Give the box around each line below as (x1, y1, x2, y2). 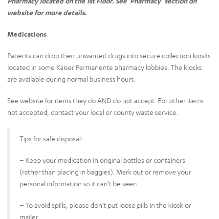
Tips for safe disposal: (20, 134, 83, 143)
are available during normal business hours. (7, 74, 136, 83)
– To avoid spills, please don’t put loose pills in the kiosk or (20, 200, 191, 209)
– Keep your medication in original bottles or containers (20, 155, 185, 164)
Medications (7, 29, 48, 38)
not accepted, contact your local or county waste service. (7, 108, 178, 116)
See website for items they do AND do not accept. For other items (7, 96, 204, 105)
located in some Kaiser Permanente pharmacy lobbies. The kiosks (7, 63, 202, 71)
